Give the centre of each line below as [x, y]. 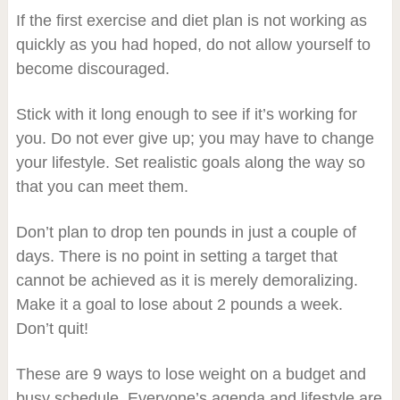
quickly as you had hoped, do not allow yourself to [193, 44]
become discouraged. [92, 68]
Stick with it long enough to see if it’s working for [186, 114]
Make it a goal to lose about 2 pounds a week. [179, 304]
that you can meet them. [102, 186]
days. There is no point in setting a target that [176, 256]
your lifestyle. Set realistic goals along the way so [190, 162]
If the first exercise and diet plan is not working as [191, 20]
